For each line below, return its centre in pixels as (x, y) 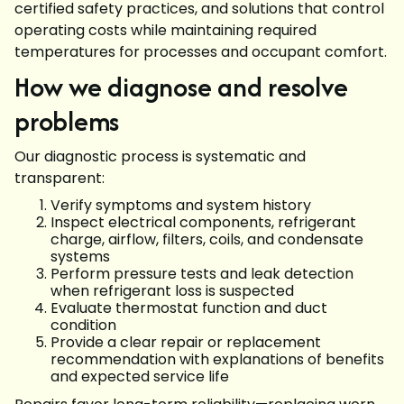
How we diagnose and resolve (181, 87)
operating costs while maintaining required (165, 31)
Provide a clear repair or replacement (186, 343)
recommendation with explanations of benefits (217, 360)
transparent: (60, 179)
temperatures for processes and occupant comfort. (201, 52)
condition (83, 326)
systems (80, 257)
